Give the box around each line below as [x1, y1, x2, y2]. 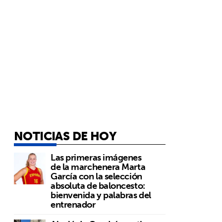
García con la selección [51, 168, 142, 184]
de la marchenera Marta [51, 159, 146, 174]
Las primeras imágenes [51, 149, 142, 165]
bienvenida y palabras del [51, 187, 151, 203]
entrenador [51, 196, 96, 212]
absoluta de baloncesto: [51, 177, 145, 193]
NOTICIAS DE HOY [14, 125, 116, 146]
